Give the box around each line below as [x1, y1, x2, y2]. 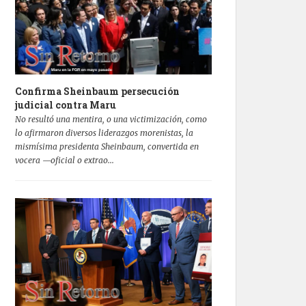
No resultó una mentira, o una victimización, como [15, 113, 207, 124]
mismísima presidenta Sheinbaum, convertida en [15, 141, 199, 152]
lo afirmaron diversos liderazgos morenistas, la [15, 127, 193, 138]
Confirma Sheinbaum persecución [15, 84, 180, 98]
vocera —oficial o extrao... [15, 154, 114, 165]
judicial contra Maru [15, 98, 116, 111]
